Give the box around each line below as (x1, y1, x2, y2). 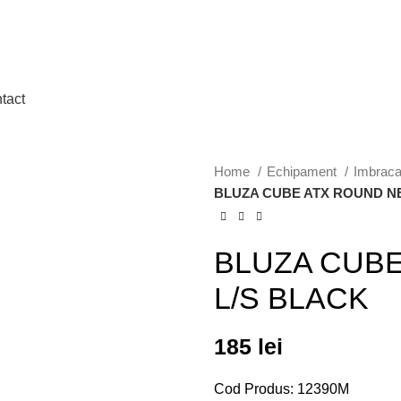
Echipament (267, 164, 340, 179)
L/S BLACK (214, 281, 369, 315)
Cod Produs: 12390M (214, 381, 349, 397)
